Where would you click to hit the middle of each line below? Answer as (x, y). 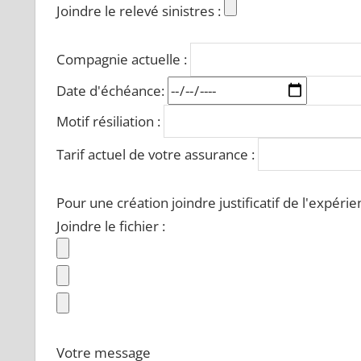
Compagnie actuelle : (123, 60)
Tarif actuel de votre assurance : (157, 154)
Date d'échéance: (112, 90)
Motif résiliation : (110, 121)
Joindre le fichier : (110, 226)
